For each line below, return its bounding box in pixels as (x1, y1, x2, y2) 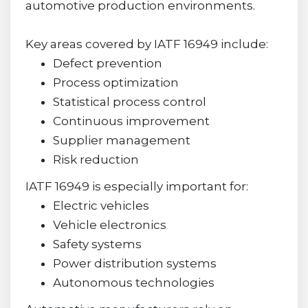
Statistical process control (52, 95, 206, 109)
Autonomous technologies (52, 275, 214, 289)
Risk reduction (52, 153, 139, 167)
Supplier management (52, 133, 190, 148)
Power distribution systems (52, 256, 217, 270)
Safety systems (52, 236, 142, 251)
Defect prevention (52, 56, 162, 71)
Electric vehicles (52, 198, 149, 212)
